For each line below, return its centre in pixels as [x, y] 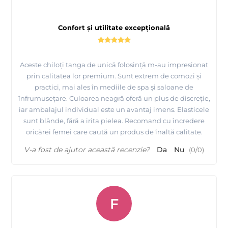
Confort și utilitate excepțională [114, 28]
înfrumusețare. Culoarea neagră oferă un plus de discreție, [114, 98]
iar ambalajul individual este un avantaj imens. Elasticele [114, 110]
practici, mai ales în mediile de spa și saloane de [114, 87]
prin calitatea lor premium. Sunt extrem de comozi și [114, 76]
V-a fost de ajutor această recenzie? [87, 150]
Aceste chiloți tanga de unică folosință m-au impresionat [114, 65]
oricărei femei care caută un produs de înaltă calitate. [114, 132]
